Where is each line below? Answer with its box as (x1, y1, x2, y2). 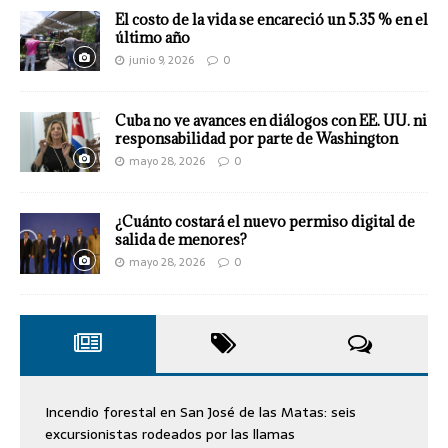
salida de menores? (115, 230, 247, 250)
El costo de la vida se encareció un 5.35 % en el (115, 10, 428, 30)
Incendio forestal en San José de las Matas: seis (45, 400, 356, 423)
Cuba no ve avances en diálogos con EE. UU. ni (115, 111, 427, 131)
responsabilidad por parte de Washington (115, 129, 398, 149)
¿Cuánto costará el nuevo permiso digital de (115, 212, 415, 232)
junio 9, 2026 (129, 51, 194, 70)
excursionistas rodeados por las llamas (45, 422, 295, 445)
